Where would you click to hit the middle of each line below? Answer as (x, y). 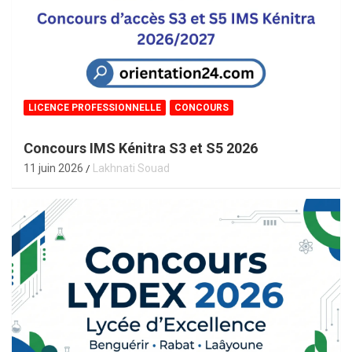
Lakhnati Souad (131, 168)
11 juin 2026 (53, 168)
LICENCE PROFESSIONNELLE (95, 107)
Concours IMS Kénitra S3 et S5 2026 (141, 148)
